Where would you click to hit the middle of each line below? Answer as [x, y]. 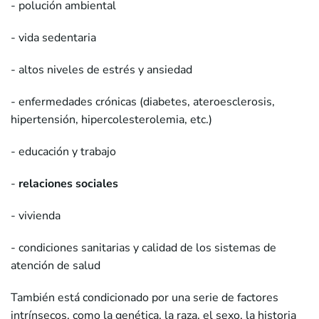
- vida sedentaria [53, 38]
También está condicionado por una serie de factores [145, 298]
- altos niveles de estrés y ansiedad [101, 70]
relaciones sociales [68, 184]
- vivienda [36, 216]
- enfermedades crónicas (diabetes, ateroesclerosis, [143, 102]
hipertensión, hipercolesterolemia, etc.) [111, 120]
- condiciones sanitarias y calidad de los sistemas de [143, 248]
